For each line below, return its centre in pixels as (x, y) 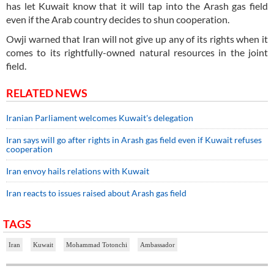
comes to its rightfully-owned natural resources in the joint (137, 52)
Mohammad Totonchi (97, 244)
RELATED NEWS (47, 93)
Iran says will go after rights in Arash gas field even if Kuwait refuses (134, 139)
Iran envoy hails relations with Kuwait (78, 171)
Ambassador (157, 244)
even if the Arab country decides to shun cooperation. (118, 19)
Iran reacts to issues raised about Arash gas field (96, 193)
